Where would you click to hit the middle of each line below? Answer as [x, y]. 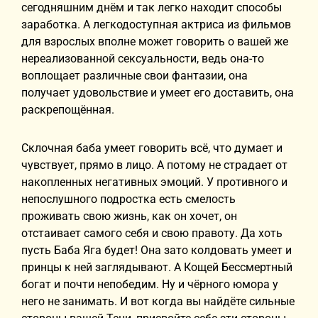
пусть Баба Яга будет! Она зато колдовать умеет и [157, 250]
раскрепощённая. [68, 110]
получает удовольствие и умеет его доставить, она [158, 93]
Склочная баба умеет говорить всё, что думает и [152, 148]
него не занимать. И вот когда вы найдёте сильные [158, 301]
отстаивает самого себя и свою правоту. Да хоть [152, 233]
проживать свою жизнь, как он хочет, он [129, 216]
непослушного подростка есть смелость [128, 199]
